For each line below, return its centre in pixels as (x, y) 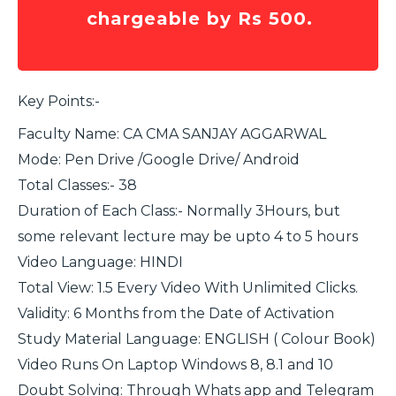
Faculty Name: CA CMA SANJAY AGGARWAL (172, 133)
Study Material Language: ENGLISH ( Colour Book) (197, 339)
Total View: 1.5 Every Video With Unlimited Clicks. (188, 287)
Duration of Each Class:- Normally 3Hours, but (179, 210)
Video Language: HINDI (100, 262)
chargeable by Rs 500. (200, 18)
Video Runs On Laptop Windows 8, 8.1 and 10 (175, 364)
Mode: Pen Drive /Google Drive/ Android (159, 159)
